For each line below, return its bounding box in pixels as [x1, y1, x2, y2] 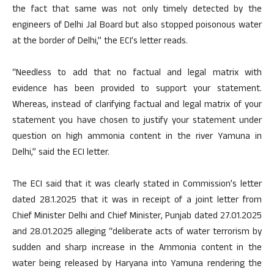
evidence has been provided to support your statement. [12, 82, 262, 97]
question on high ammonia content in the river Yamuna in [12, 130, 262, 145]
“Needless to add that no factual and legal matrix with [12, 66, 262, 81]
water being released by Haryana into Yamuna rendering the [12, 257, 262, 272]
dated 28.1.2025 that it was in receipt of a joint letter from [12, 193, 262, 209]
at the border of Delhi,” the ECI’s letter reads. [12, 34, 188, 50]
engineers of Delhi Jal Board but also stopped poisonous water [12, 18, 262, 34]
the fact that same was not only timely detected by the [12, 2, 262, 18]
